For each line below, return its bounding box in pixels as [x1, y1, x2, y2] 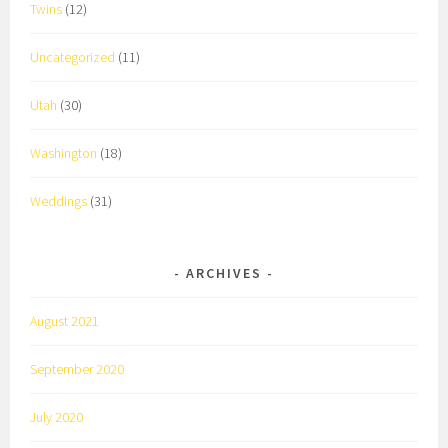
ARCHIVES [186, 263, 262, 282]
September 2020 [30, 359, 125, 378]
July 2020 [30, 407, 84, 426]
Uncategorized [30, 48, 116, 67]
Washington [30, 144, 98, 163]
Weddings [30, 192, 88, 210]
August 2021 [30, 311, 100, 330]
